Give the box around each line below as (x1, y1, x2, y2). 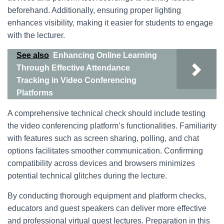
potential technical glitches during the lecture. (7, 171, 167, 180)
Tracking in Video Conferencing (16, 76, 136, 84)
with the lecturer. (7, 31, 65, 39)
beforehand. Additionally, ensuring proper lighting (7, 6, 181, 14)
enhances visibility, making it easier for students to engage (7, 18, 213, 27)
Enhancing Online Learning (53, 51, 157, 59)
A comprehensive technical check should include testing (7, 109, 205, 117)
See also (16, 51, 49, 59)
